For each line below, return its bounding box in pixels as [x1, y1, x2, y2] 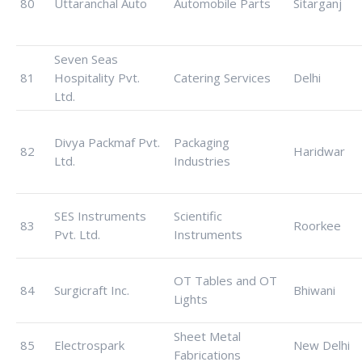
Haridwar [293, 143, 345, 159]
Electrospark [54, 337, 124, 353]
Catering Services [174, 69, 271, 86]
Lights [174, 291, 208, 307]
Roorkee [293, 217, 341, 234]
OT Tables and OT [174, 272, 277, 288]
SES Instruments [54, 208, 146, 224]
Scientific [174, 208, 222, 224]
